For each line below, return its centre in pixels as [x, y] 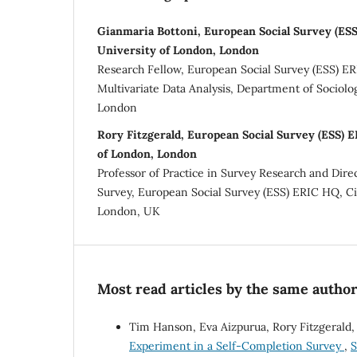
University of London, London [178, 50]
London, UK [129, 211]
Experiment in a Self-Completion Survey [237, 345]
